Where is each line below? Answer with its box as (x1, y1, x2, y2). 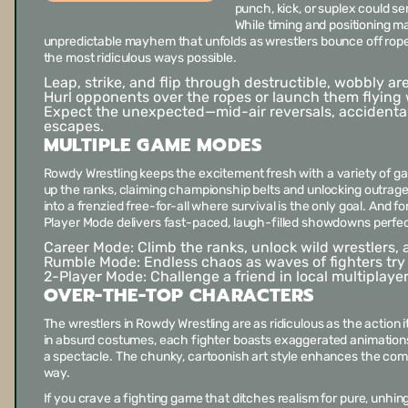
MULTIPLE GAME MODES (43, 130, 262, 158)
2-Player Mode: (43, 267, 147, 285)
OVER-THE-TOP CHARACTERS (43, 280, 314, 309)
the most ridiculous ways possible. (43, 49, 237, 66)
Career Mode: (43, 238, 134, 256)
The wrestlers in (43, 315, 137, 331)
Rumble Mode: (43, 252, 140, 270)
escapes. (43, 117, 104, 135)
